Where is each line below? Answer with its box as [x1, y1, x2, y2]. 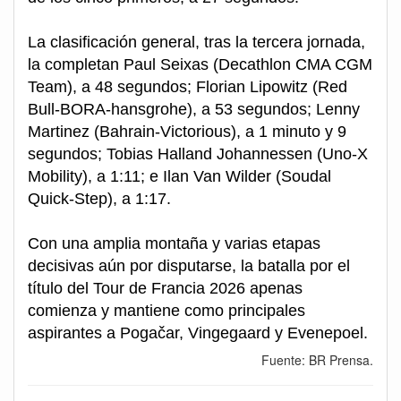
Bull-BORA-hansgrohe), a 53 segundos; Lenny [28, 100, 360, 119]
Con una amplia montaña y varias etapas [28, 235, 320, 253]
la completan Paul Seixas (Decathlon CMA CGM [28, 55, 372, 74]
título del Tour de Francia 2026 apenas [28, 279, 303, 298]
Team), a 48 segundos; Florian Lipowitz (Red [28, 78, 347, 97]
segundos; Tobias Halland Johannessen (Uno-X [28, 145, 368, 164]
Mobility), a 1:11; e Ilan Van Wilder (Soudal [28, 167, 331, 186]
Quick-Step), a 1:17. [28, 190, 171, 209]
